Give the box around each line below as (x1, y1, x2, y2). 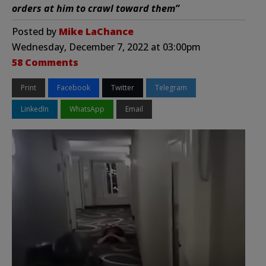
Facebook (57, 82, 90, 93)
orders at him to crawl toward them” (12, 1, 179, 15)
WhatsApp (69, 103, 104, 114)
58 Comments (12, 55, 78, 69)
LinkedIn (21, 103, 49, 114)
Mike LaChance (59, 24, 134, 38)
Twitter (111, 82, 134, 93)
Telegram (155, 82, 187, 93)
